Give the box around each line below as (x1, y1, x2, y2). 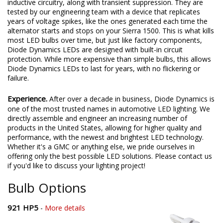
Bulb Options (7, 179, 86, 197)
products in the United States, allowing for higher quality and (7, 123, 202, 133)
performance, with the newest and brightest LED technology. (7, 132, 204, 142)
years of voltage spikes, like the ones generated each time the (7, 16, 208, 26)
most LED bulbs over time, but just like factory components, (7, 35, 202, 45)
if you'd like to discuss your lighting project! (7, 161, 145, 171)
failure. (7, 73, 29, 83)
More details (45, 203, 85, 213)
